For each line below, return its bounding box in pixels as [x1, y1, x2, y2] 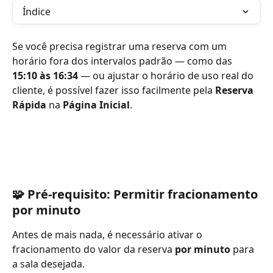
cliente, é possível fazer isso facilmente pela [12, 83, 215, 97]
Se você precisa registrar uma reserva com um [12, 40, 229, 53]
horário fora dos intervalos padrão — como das [12, 54, 235, 68]
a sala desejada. [12, 257, 85, 271]
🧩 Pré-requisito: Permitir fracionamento [12, 186, 261, 202]
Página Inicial [63, 98, 130, 112]
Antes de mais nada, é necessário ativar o [12, 228, 205, 241]
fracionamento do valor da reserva [12, 243, 175, 256]
